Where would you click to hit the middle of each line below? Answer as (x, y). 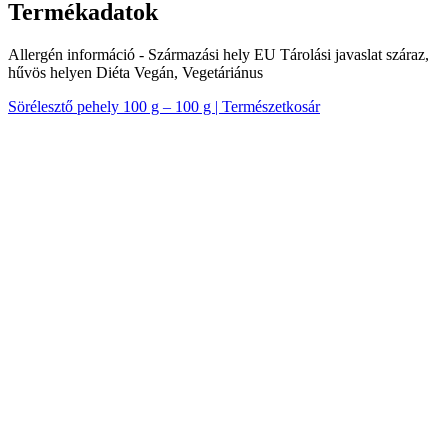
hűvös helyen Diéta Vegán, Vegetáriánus (135, 73)
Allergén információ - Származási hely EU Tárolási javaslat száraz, (218, 55)
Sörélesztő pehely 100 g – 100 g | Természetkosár (164, 107)
